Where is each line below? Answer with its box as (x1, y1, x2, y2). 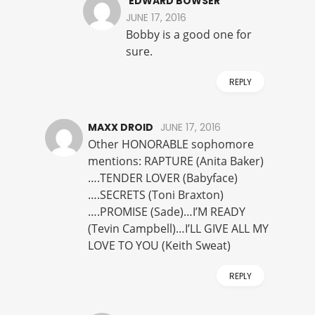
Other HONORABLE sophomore (88, 136, 254, 153)
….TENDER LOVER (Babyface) (88, 170, 238, 186)
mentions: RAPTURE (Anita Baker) (88, 153, 264, 169)
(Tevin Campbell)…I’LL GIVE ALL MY (88, 221, 269, 237)
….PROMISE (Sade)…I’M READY (88, 204, 245, 220)
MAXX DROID (88, 120, 153, 135)
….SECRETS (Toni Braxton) (88, 187, 224, 203)
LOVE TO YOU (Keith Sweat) (88, 238, 231, 254)
